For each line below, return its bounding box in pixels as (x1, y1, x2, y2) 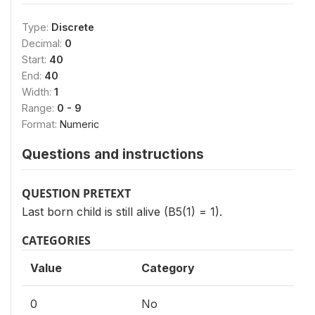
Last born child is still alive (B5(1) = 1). (22, 205, 222, 219)
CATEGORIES (22, 233, 91, 248)
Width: (22, 86, 54, 98)
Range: (22, 102, 57, 114)
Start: (22, 53, 49, 65)
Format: (22, 118, 60, 130)
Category (141, 261, 195, 275)
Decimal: (22, 37, 65, 49)
